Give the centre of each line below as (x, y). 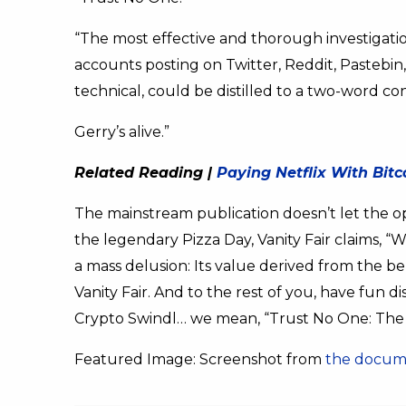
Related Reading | (145, 173)
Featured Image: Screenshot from (200, 360)
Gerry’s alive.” (122, 132)
